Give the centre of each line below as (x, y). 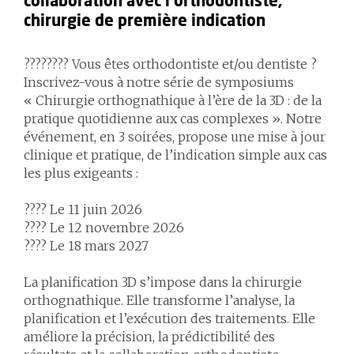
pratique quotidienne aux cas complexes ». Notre (173, 119)
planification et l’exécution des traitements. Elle (169, 318)
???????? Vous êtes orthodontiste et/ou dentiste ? (170, 64)
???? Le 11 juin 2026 (83, 209)
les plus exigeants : (81, 173)
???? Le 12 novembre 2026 (104, 228)
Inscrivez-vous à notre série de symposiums (159, 82)
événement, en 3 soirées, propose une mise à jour (175, 137)
